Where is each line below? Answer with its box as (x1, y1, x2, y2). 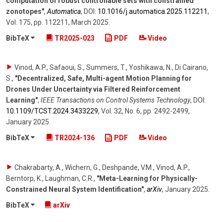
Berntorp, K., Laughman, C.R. (6, 174, 94, 183)
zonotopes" (6, 7, 44, 15)
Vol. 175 (6, 18, 31, 26)
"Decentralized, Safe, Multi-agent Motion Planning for (15, 74, 192, 83)
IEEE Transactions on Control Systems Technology (41, 96, 190, 105)
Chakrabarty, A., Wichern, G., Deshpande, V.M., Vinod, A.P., (14, 164, 190, 172)
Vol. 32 (101, 107, 122, 115)
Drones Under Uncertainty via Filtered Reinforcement (6, 85, 180, 94)
